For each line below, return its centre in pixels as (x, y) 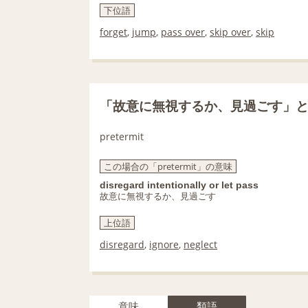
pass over (183, 32)
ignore (164, 244)
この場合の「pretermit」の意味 (168, 166)
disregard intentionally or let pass (179, 185)
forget (113, 32)
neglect (200, 244)
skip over (230, 32)
